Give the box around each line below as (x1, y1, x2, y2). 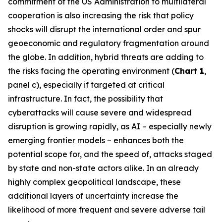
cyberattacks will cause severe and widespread (8, 108, 192, 117)
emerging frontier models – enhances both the (8, 135, 184, 145)
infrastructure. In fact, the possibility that (8, 94, 163, 104)
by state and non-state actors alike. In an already (8, 163, 199, 173)
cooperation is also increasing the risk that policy (8, 10, 194, 20)
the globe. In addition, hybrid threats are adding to (8, 52, 204, 62)
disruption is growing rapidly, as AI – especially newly (8, 121, 212, 131)
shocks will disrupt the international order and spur (8, 24, 201, 34)
